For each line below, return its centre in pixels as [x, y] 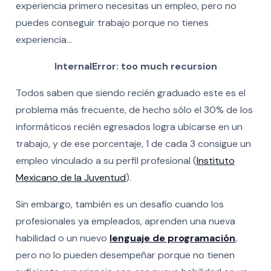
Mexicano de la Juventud [70, 177]
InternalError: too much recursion [135, 66]
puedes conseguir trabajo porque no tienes [112, 22]
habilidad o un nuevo [62, 238]
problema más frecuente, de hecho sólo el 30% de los [134, 109]
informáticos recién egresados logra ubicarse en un [129, 126]
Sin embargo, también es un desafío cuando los [119, 204]
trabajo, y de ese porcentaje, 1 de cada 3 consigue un [133, 143]
